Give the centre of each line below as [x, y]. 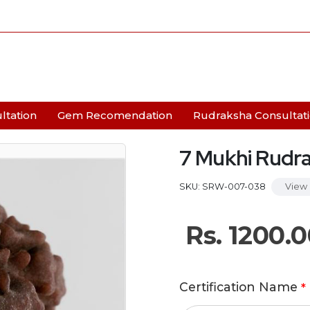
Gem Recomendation [115, 115]
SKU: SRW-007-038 [222, 186]
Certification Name [240, 287]
